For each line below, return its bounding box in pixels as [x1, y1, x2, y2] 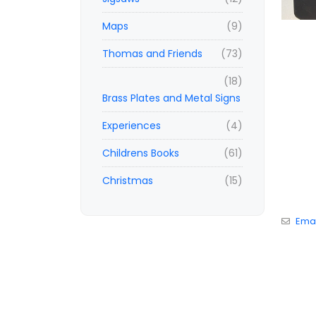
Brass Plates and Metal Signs [102, 91, 241, 105]
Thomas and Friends [102, 47, 202, 61]
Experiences [102, 119, 161, 133]
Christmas [102, 174, 153, 188]
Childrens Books [102, 146, 179, 160]
